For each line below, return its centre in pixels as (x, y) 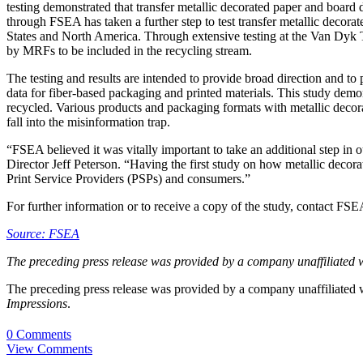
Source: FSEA (43, 234)
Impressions (37, 304)
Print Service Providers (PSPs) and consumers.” (128, 179)
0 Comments (39, 334)
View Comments (49, 348)
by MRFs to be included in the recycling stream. (129, 51)
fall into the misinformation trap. (88, 122)
